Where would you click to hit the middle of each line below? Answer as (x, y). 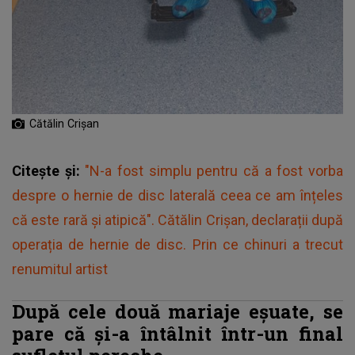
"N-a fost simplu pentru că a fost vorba (214, 171)
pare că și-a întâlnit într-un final (177, 334)
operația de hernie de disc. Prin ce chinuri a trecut (177, 245)
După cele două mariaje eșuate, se (177, 311)
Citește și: (49, 171)
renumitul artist (60, 269)
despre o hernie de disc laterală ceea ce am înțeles (177, 196)
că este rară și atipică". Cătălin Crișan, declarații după (177, 220)
